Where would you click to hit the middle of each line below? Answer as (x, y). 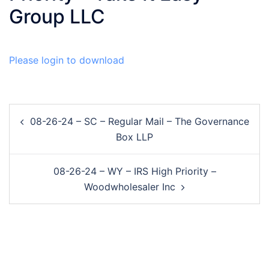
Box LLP (134, 137)
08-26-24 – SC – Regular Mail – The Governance (139, 121)
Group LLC (57, 16)
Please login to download (67, 60)
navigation (44, 128)
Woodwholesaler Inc (130, 186)
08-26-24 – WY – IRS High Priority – (134, 171)
